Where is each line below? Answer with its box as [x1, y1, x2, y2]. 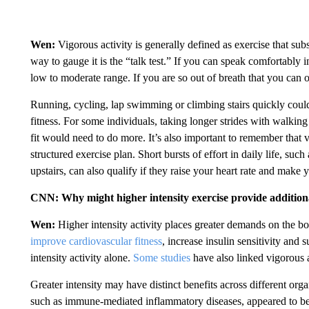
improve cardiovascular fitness [30, 235, 162, 248]
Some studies [132, 252, 190, 264]
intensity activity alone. [30, 252, 133, 264]
